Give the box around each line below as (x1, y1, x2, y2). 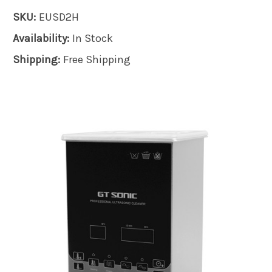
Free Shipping (63, 52, 131, 66)
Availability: (13, 31, 69, 45)
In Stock (72, 31, 113, 45)
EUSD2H (38, 10, 79, 24)
